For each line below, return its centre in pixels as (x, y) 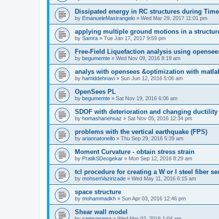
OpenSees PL (95, 92)
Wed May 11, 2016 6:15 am (164, 179)
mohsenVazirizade (104, 179)
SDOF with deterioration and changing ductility (146, 112)
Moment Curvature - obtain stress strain (135, 152)
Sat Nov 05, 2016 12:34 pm (160, 119)
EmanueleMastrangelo (109, 18)
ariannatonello (99, 139)
